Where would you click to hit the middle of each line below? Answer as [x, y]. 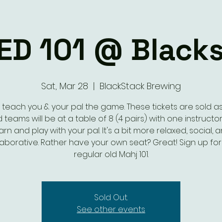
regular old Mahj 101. [111, 154]
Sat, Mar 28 [65, 86]
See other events [111, 209]
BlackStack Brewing [140, 86]
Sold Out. [111, 197]
